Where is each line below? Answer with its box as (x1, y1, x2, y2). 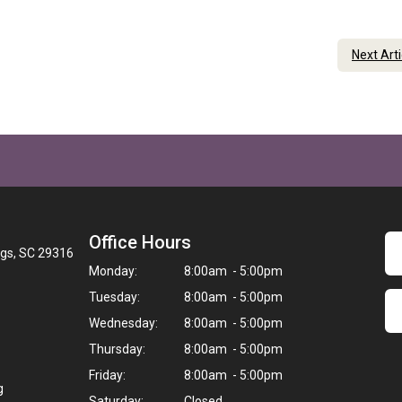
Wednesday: (89, 316, 158, 330)
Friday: (89, 368, 126, 382)
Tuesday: (89, 290, 140, 304)
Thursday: (89, 342, 145, 356)
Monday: (89, 264, 137, 278)
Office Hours (89, 232, 191, 253)
